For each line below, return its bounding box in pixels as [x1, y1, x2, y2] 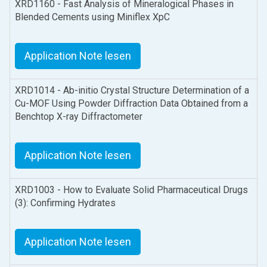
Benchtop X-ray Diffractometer [15, 110, 142, 122]
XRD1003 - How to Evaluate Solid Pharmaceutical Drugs [15, 184, 248, 195]
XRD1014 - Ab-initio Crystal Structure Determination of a [15, 84, 249, 96]
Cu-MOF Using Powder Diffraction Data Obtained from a [15, 97, 248, 109]
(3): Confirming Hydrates [15, 197, 116, 209]
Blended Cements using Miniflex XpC [15, 11, 170, 23]
